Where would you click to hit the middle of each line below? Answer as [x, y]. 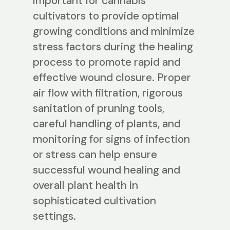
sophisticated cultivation [94, 201]
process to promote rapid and [107, 62]
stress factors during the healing [113, 47]
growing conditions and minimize [114, 32]
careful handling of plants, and [107, 124]
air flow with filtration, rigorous [108, 93]
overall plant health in [85, 186]
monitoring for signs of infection [111, 139]
